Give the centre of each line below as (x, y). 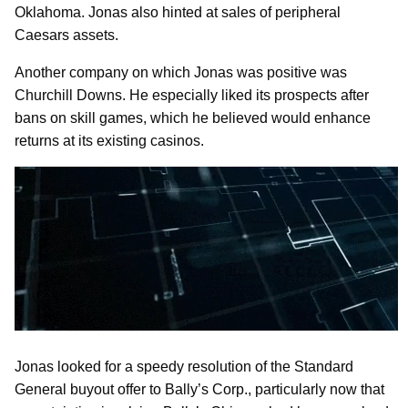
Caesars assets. (66, 35)
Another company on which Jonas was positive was (181, 72)
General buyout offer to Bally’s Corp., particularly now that (199, 389)
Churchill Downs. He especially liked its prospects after (192, 95)
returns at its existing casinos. (109, 140)
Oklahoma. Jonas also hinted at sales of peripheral (178, 12)
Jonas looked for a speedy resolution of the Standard (184, 366)
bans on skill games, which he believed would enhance (193, 117)
